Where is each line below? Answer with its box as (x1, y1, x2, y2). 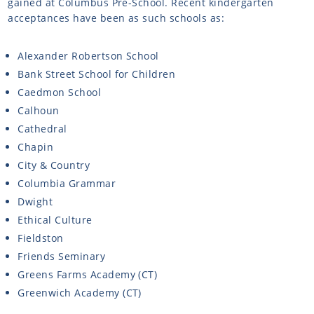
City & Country (18, 158, 90, 172)
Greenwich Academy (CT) (18, 286, 142, 300)
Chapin (18, 140, 54, 154)
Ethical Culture (18, 213, 93, 227)
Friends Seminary (18, 250, 106, 264)
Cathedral (18, 122, 67, 136)
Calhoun (18, 104, 60, 118)
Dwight (18, 195, 53, 209)
